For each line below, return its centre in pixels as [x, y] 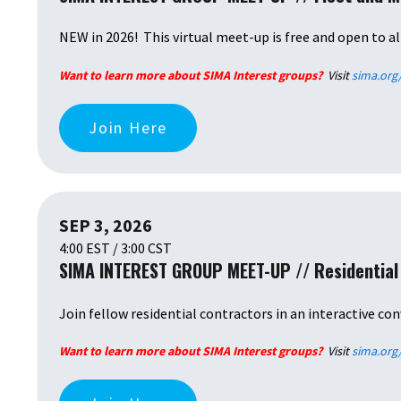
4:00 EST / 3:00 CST [115, 248]
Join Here [128, 128]
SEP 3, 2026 [106, 226]
